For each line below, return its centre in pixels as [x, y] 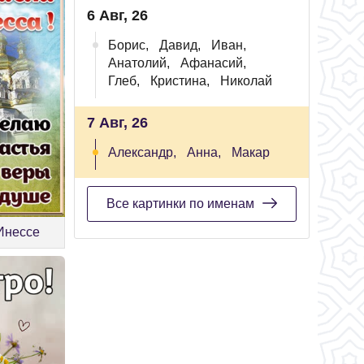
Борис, [128, 45]
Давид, [180, 45]
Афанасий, [213, 63]
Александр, [142, 152]
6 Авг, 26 [117, 15]
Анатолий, [139, 63]
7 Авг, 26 [117, 123]
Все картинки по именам [180, 204]
